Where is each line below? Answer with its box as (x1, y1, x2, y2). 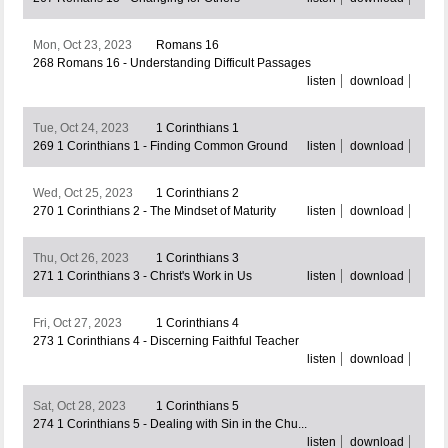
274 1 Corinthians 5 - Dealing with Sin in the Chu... (32, 417, 307, 432)
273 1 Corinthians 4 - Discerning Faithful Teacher (32, 334, 299, 349)
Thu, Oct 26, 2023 (32, 251, 129, 266)
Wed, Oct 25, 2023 (32, 186, 133, 201)
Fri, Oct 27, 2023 (32, 316, 122, 331)
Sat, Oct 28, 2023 (32, 399, 126, 414)
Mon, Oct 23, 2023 (32, 38, 132, 53)
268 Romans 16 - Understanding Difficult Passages (32, 56, 311, 71)
